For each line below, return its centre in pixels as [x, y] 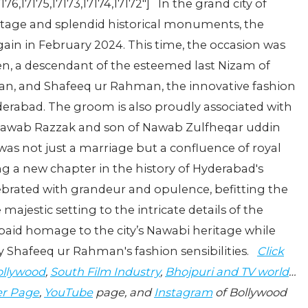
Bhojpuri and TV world [227, 272]
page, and [123, 292]
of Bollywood [250, 292]
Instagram [183, 292]
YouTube [68, 292]
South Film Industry [105, 272]
